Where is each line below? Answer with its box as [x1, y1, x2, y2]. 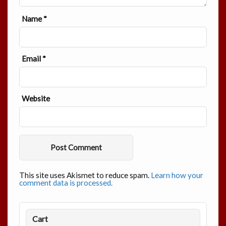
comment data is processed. [19, 178, 112, 188]
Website [21, 94, 50, 103]
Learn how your [150, 171, 203, 180]
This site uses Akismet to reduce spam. [19, 171, 151, 180]
